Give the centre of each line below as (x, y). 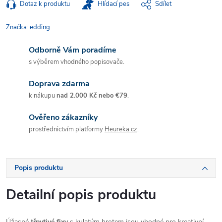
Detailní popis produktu (81, 195)
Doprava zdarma (59, 84)
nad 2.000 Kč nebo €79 (92, 96)
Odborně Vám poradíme (73, 50)
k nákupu (43, 96)
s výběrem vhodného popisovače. (77, 62)
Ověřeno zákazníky (63, 117)
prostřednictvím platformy (67, 129)
